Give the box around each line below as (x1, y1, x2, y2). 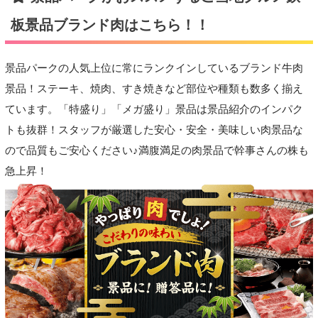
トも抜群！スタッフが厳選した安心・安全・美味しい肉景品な (4, 124, 303, 136)
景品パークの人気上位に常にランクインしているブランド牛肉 (4, 62, 303, 75)
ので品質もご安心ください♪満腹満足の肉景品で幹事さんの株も (4, 145, 309, 157)
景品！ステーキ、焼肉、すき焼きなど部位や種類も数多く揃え (4, 83, 303, 95)
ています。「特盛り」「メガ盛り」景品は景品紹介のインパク (4, 104, 303, 116)
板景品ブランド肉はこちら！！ (10, 16, 209, 33)
